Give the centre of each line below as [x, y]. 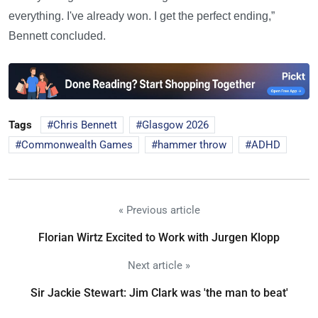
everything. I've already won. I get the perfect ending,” [142, 16]
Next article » [159, 266]
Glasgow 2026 [175, 125]
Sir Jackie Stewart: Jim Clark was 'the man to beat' [159, 293]
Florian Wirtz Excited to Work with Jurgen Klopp [159, 238]
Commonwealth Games [77, 145]
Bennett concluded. [57, 36]
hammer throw [192, 145]
